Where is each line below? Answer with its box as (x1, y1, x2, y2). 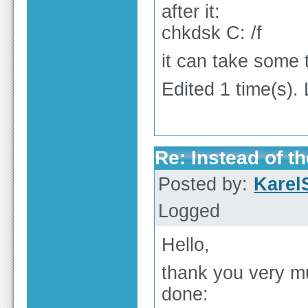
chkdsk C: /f (162, 23, 262, 44)
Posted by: (158, 173, 253, 195)
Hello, (162, 234, 210, 255)
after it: (162, 1, 220, 23)
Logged (158, 200, 220, 221)
